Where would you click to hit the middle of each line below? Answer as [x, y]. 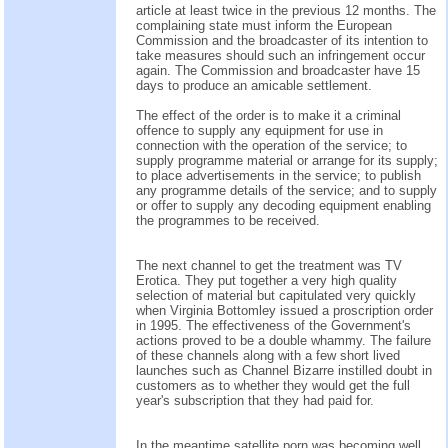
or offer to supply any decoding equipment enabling [283, 205]
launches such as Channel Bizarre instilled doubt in [284, 370]
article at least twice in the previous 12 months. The [286, 10]
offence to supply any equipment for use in [259, 130]
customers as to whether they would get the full [273, 385]
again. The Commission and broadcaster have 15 [278, 70]
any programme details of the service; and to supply [286, 190]
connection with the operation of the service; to [271, 145]
